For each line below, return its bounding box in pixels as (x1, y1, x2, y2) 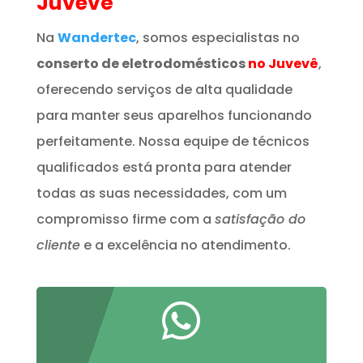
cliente (36, 236, 80, 255)
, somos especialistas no (135, 28, 300, 48)
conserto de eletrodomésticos (36, 54, 248, 74)
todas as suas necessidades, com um (36, 184, 287, 203)
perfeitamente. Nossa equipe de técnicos (36, 132, 310, 152)
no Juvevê (247, 54, 318, 74)
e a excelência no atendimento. (79, 236, 291, 255)
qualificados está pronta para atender (36, 158, 292, 177)
